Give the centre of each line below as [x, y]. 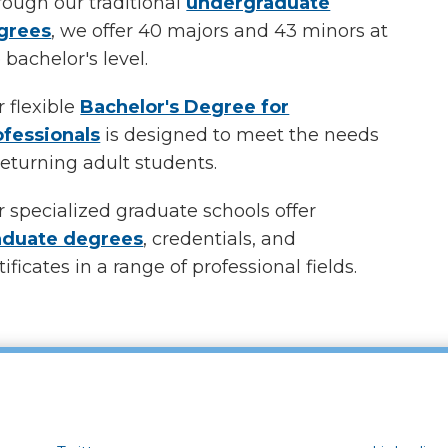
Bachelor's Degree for [185, 107]
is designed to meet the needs [240, 135]
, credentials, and [220, 239]
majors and [218, 31]
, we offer [95, 31]
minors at [343, 31]
